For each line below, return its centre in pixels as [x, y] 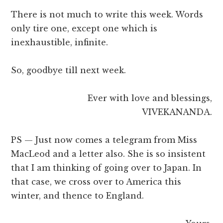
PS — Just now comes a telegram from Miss [104, 140]
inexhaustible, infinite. [60, 43]
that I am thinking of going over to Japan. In [107, 168]
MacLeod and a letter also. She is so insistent [109, 154]
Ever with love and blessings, [150, 98]
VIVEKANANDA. [177, 112]
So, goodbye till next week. [69, 70]
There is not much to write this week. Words [107, 15]
